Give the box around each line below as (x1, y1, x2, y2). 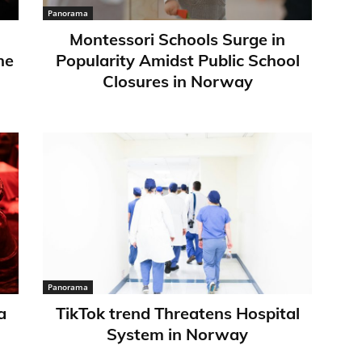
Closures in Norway (102, 71, 253, 92)
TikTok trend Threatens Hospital (55, 302, 300, 323)
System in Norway (107, 323, 248, 344)
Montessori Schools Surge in (69, 29, 285, 50)
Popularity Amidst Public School (55, 50, 300, 71)
